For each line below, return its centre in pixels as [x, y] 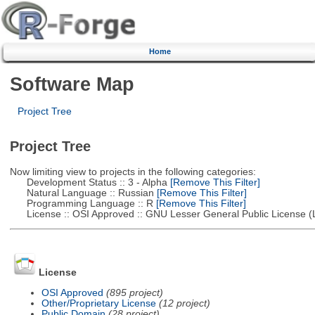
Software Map [72, 84]
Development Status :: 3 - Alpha [88, 182]
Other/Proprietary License [98, 303]
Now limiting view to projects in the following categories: [133, 172]
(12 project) [184, 303]
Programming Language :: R [81, 203]
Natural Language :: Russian [82, 193]
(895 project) [134, 292]
